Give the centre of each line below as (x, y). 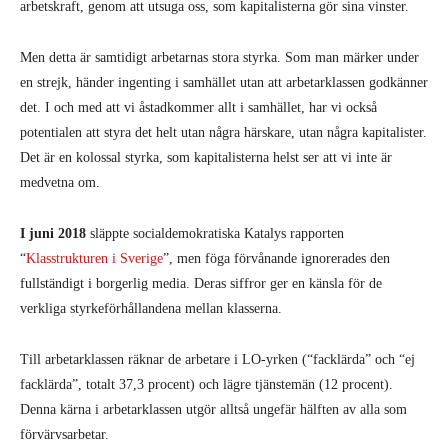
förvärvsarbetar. (64, 434)
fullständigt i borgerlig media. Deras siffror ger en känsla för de (201, 283)
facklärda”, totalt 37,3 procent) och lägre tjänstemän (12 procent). (206, 384)
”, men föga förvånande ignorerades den (276, 258)
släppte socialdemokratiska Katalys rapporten (215, 233)
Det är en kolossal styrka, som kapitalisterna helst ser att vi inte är (206, 157)
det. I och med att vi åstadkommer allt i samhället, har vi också (198, 107)
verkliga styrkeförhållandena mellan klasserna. (151, 308)
